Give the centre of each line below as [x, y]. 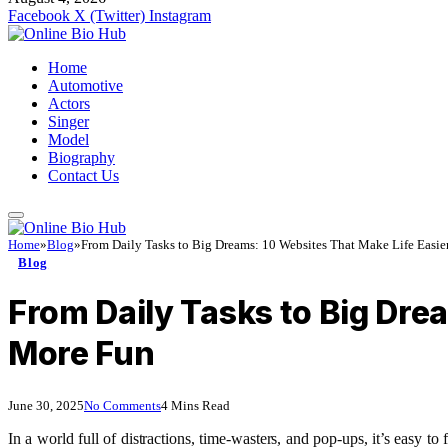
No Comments [122, 405]
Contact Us [83, 175]
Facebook [39, 15]
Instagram [180, 15]
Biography [81, 157]
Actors [69, 103]
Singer [68, 121]
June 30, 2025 [46, 405]
